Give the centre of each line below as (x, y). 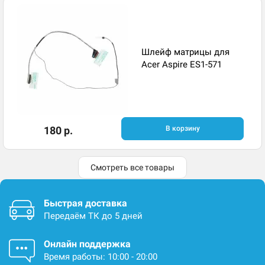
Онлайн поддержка (87, 244)
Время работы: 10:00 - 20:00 (101, 257)
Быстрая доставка (85, 203)
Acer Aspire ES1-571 (182, 64)
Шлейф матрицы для (185, 52)
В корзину (182, 129)
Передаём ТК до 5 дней (93, 216)
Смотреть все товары (132, 168)
